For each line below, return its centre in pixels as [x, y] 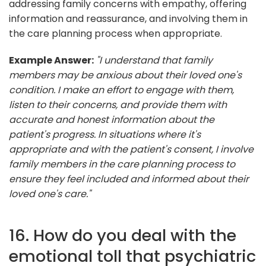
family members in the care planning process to [122, 164]
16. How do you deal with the [123, 235]
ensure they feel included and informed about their [129, 179]
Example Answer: [51, 60]
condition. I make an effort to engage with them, [121, 90]
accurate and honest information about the [112, 119]
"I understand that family [154, 60]
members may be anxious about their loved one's [125, 75]
